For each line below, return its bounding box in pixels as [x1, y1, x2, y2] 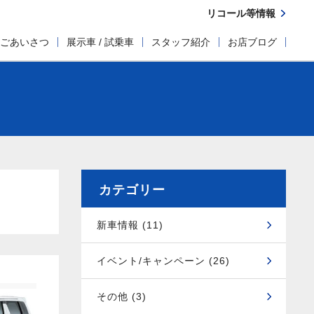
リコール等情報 [207, 8, 275, 19]
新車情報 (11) [97, 219, 163, 231]
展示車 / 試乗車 [67, 36, 134, 48]
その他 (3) [97, 291, 146, 302]
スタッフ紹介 [151, 36, 210, 48]
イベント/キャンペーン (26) [97, 255, 230, 266]
